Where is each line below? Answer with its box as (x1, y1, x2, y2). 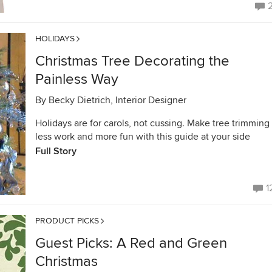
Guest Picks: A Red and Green (35, 234, 227, 252)
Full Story (35, 145, 76, 157)
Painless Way (35, 70, 118, 88)
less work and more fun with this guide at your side (35, 131, 250, 143)
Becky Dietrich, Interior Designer (49, 94, 186, 106)
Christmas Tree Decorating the (35, 52, 229, 70)
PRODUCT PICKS (35, 216, 99, 226)
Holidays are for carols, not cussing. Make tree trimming (35, 117, 270, 129)
